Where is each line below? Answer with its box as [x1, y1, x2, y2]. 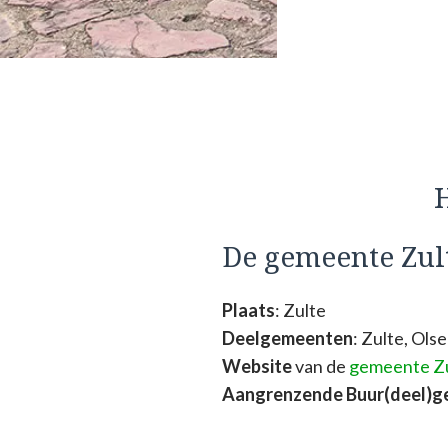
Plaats [222, 299, 275, 322]
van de [292, 355, 349, 378]
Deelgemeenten [222, 327, 353, 350]
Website [222, 355, 292, 378]
